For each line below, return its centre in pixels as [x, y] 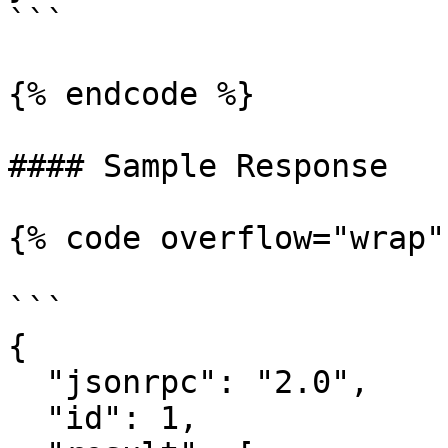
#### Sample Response [198, 166]
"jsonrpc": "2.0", [27, 382]
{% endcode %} [131, 94]
